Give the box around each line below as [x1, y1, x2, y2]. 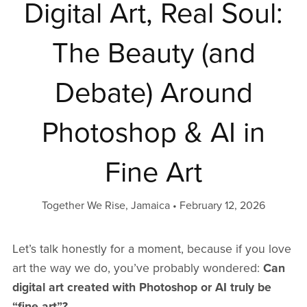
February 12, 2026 [180, 198, 265, 212]
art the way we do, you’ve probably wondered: [12, 260, 263, 275]
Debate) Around [54, 75, 253, 110]
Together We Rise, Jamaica [42, 198, 170, 212]
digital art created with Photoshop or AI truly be [12, 280, 271, 295]
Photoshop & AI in [42, 115, 265, 150]
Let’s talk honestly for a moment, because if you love [12, 241, 291, 256]
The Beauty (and [51, 36, 256, 71]
